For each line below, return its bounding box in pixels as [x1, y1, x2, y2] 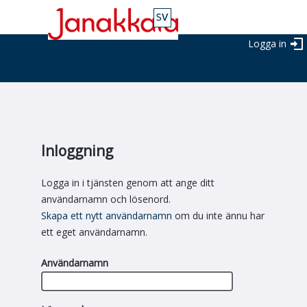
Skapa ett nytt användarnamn [41, 209, 172, 223]
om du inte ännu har [172, 209, 265, 223]
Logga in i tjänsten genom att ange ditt [41, 176, 214, 190]
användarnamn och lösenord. [41, 193, 171, 206]
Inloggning [41, 141, 113, 160]
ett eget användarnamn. [41, 225, 147, 239]
